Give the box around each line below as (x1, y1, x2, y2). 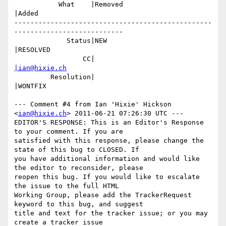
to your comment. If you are (14, 128, 123, 136)
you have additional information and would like (14, 155, 200, 163)
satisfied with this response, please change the (14, 137, 204, 145)
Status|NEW (14, 37, 67, 45)
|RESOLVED (14, 46, 50, 54)
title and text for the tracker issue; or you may (14, 209, 208, 217)
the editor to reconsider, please (14, 164, 143, 172)
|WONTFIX (14, 82, 46, 90)
